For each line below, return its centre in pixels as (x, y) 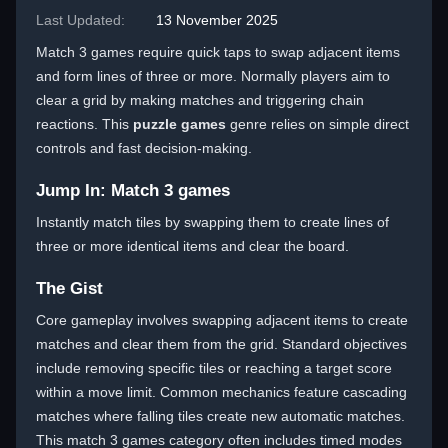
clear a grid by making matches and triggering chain (200, 100)
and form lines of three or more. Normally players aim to (213, 76)
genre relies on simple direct (317, 124)
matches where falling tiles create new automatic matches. (220, 416)
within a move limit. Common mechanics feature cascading (221, 392)
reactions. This (84, 124)
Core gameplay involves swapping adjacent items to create (222, 320)
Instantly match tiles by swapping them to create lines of (212, 222)
